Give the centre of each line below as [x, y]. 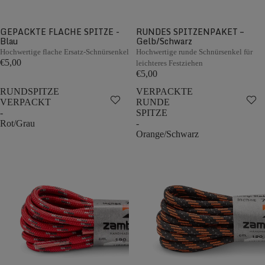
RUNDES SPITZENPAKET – [190, 32]
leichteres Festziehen [169, 63]
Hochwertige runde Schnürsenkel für [194, 52]
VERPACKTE [164, 91]
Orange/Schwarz [167, 134]
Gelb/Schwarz [164, 41]
